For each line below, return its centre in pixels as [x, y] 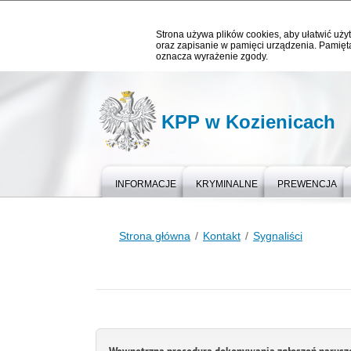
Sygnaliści [278, 236]
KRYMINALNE [227, 184]
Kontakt [222, 236]
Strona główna [155, 236]
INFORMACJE [146, 184]
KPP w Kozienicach [248, 122]
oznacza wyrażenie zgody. [212, 56]
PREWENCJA [307, 184]
